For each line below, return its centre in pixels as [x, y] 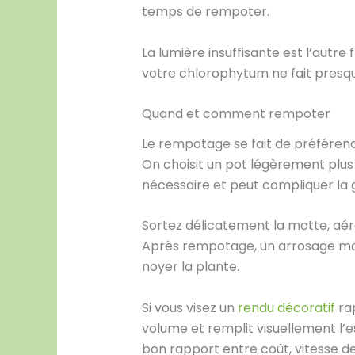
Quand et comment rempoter [236, 114]
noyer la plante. [190, 267]
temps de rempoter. [205, 12]
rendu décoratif [286, 307]
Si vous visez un [189, 307]
